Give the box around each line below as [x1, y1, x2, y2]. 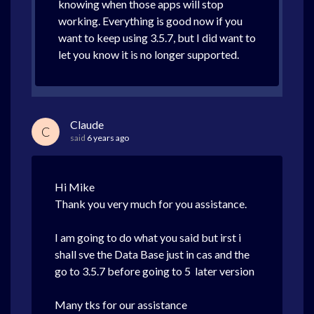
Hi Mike [55, 180, 95, 193]
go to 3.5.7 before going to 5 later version [55, 264, 254, 278]
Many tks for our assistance [55, 298, 187, 311]
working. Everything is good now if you [58, 14, 243, 27]
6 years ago [87, 132, 129, 143]
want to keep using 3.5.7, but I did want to [58, 31, 256, 44]
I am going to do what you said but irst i [55, 231, 241, 244]
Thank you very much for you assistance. [55, 197, 249, 210]
